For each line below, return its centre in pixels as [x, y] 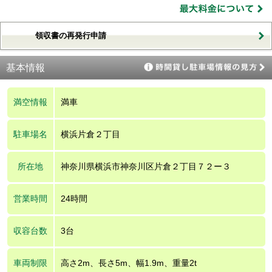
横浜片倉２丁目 [90, 134]
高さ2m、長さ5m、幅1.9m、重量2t [128, 263]
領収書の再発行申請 [71, 35]
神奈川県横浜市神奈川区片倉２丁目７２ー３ [145, 166]
